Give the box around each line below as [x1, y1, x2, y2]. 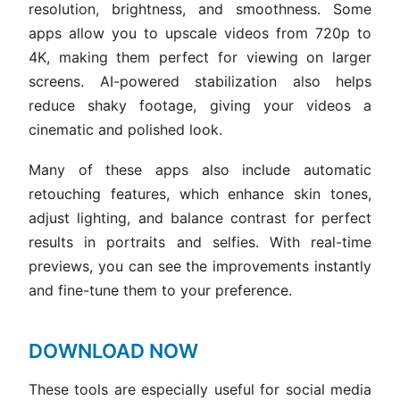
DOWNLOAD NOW [29, 339, 198, 363]
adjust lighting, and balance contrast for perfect [29, 209, 371, 228]
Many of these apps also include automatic [29, 161, 371, 179]
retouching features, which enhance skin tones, [29, 185, 371, 204]
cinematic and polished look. [29, 121, 222, 139]
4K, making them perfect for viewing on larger [29, 48, 371, 67]
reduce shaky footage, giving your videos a [29, 96, 371, 115]
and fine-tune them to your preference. [29, 281, 292, 300]
